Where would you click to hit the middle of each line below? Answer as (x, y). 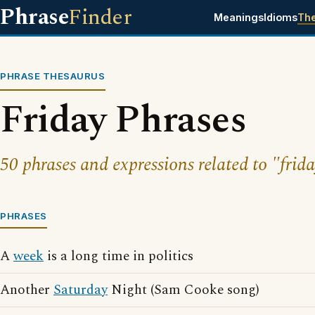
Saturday (81, 290)
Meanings (238, 17)
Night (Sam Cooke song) (184, 290)
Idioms (280, 17)
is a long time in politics (118, 256)
